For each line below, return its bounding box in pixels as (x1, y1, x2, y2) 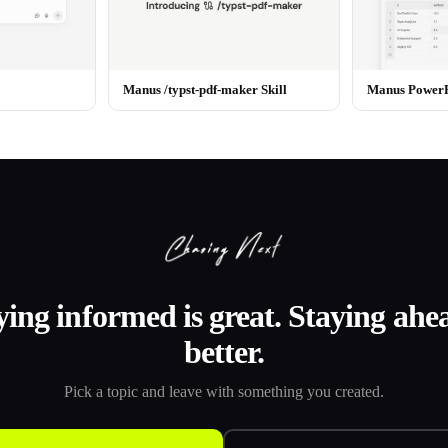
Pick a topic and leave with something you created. (64, 383, 384, 400)
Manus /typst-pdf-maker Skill (123, 82, 287, 98)
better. (183, 334, 265, 370)
